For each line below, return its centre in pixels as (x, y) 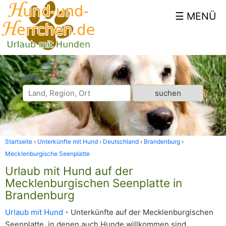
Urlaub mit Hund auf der (69, 171)
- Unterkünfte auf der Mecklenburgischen (138, 212)
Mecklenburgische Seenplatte (47, 154)
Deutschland (121, 142)
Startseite (19, 142)
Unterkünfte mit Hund (68, 142)
